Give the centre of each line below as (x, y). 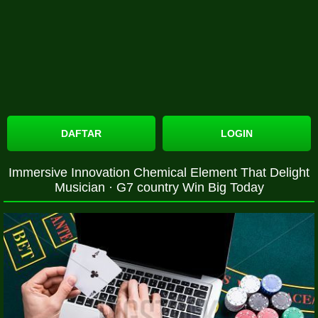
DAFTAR (81, 133)
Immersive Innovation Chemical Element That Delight (159, 172)
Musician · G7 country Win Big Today (159, 187)
